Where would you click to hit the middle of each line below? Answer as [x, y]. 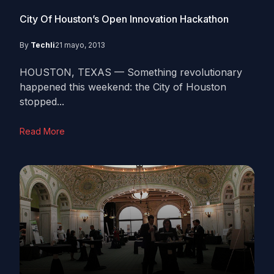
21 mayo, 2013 [80, 45]
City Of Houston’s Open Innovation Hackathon [124, 19]
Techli [43, 45]
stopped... [42, 102]
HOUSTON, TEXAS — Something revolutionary [131, 72]
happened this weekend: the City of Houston [123, 87]
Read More [42, 131]
